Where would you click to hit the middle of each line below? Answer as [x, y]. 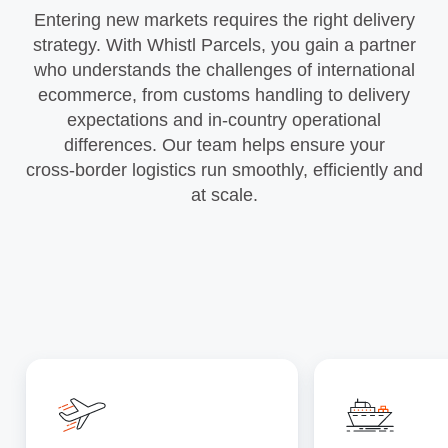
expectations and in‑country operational [224, 120]
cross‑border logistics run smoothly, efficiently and [224, 170]
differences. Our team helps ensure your [224, 145]
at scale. [224, 195]
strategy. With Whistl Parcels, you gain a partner [224, 45]
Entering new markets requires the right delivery [224, 20]
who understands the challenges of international [224, 70]
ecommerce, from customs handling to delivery [224, 95]
